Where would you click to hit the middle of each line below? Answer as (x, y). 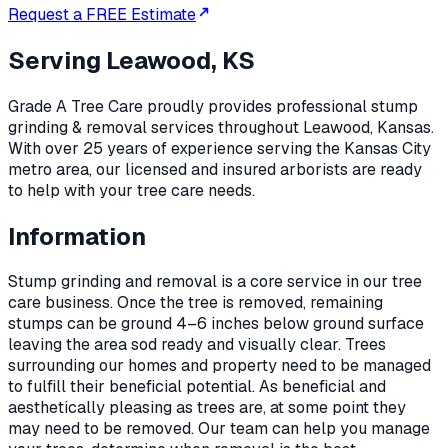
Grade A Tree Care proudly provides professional (189, 106)
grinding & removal (77, 127)
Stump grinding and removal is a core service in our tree (215, 282)
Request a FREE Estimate (102, 14)
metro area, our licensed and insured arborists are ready (215, 169)
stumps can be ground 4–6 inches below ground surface (216, 324)
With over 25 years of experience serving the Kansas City (219, 148)
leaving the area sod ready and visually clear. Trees (197, 345)
